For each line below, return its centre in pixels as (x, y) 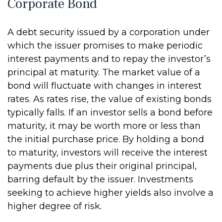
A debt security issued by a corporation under (109, 32)
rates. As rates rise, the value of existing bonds (110, 99)
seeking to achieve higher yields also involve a (111, 193)
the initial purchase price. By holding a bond (106, 139)
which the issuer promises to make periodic (105, 46)
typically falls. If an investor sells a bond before (110, 112)
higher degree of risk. (55, 206)
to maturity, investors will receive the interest (108, 153)
